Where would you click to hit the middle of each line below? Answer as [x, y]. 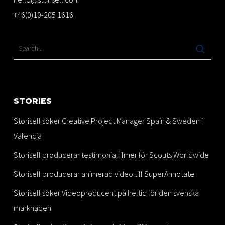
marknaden [32, 208]
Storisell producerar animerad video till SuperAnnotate [104, 174]
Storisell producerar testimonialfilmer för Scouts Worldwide [111, 155]
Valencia [27, 136]
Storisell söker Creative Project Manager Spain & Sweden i [108, 121]
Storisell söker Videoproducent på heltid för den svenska [106, 193]
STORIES [32, 101]
